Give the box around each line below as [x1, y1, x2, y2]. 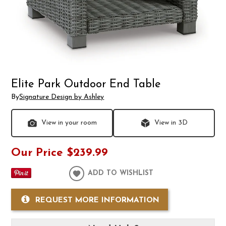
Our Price [11, 147, 64, 159]
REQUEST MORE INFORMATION [35, 196, 159, 204]
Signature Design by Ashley [19, 93, 104, 101]
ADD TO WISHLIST [88, 169, 154, 177]
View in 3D [154, 119, 188, 127]
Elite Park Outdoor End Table [11, 79, 161, 91]
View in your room [41, 119, 97, 127]
